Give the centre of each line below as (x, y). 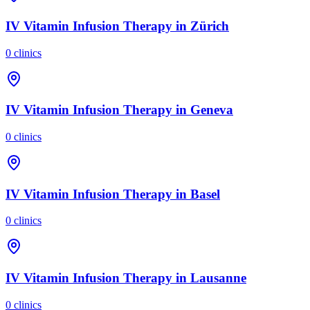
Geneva (212, 110)
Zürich (210, 26)
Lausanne (218, 278)
